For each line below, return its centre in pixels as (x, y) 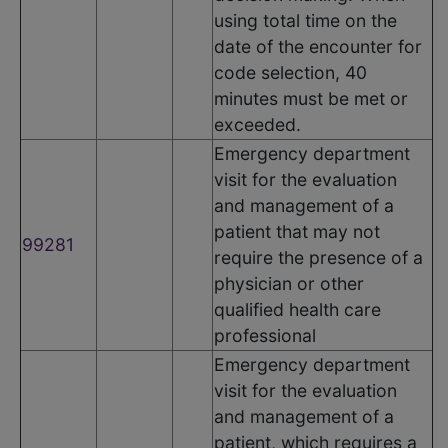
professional (265, 335)
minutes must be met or (311, 98)
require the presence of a (318, 257)
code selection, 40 (290, 72)
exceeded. (257, 124)
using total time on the (305, 20)
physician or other (289, 283)
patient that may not (297, 231)
